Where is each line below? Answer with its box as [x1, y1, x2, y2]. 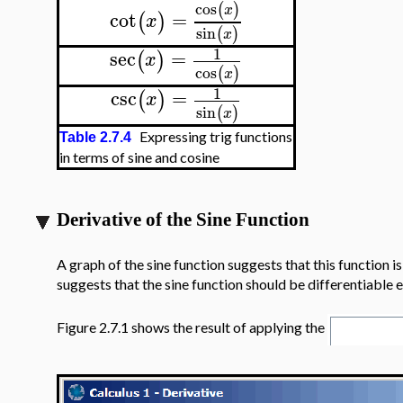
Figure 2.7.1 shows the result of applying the [57, 318, 327, 336]
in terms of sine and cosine [59, 148, 219, 166]
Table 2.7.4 [59, 130, 131, 145]
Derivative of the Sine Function [57, 209, 309, 230]
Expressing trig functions [131, 128, 292, 145]
